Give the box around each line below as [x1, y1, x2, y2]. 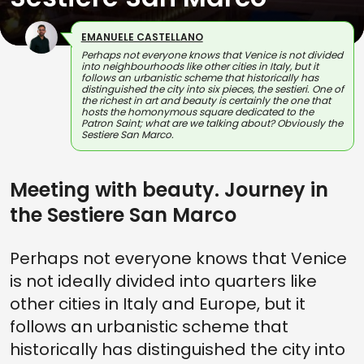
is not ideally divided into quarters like [10, 270, 317, 292]
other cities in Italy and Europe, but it [10, 292, 305, 315]
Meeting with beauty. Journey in [10, 176, 328, 203]
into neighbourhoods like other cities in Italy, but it [80, 59, 318, 73]
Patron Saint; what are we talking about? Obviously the [80, 116, 343, 130]
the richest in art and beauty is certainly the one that [80, 93, 331, 107]
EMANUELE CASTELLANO [80, 30, 203, 44]
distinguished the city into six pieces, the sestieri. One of [80, 82, 344, 96]
